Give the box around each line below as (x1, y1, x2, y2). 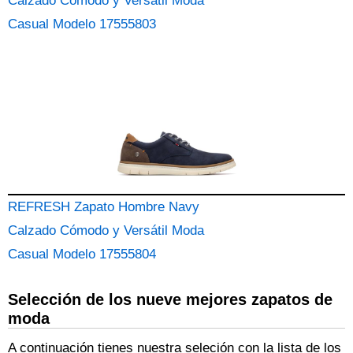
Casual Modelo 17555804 (8, 247, 156, 262)
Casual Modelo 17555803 (8, 17, 156, 32)
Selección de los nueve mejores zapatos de (8, 291, 333, 308)
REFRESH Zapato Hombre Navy (8, 199, 199, 214)
